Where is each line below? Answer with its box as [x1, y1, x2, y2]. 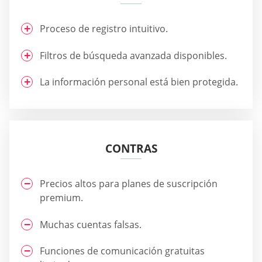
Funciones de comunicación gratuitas [40, 244, 205, 257]
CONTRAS [105, 141, 157, 157]
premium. [40, 191, 83, 205]
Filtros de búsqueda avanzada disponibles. [40, 49, 227, 62]
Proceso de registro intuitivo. [40, 22, 168, 36]
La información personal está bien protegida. [40, 75, 238, 89]
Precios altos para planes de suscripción [40, 177, 218, 191]
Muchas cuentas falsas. [40, 218, 142, 231]
